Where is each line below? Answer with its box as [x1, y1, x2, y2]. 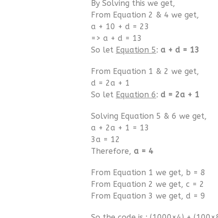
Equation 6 [116, 90, 156, 99]
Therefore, [91, 146, 134, 156]
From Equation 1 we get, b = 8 [91, 168, 205, 177]
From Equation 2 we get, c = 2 [91, 180, 204, 189]
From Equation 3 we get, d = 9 [91, 191, 205, 200]
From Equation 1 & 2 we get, [91, 67, 199, 76]
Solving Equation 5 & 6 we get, [91, 111, 207, 121]
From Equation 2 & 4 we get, [91, 10, 199, 19]
